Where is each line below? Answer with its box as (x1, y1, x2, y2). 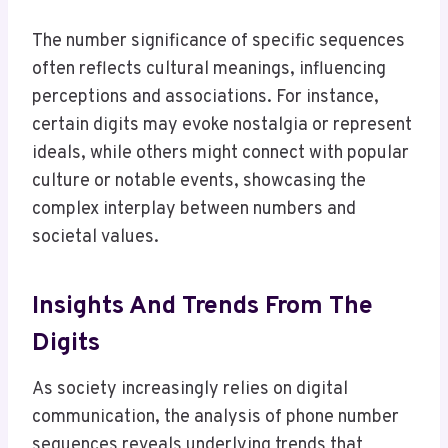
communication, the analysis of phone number (32, 405, 399, 429)
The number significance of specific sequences (32, 29, 405, 53)
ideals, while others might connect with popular (32, 141, 409, 165)
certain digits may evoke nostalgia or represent (32, 113, 412, 137)
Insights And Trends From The (32, 291, 373, 324)
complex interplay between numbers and (32, 197, 356, 221)
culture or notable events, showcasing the (32, 169, 366, 193)
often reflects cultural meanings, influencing (32, 57, 386, 81)
